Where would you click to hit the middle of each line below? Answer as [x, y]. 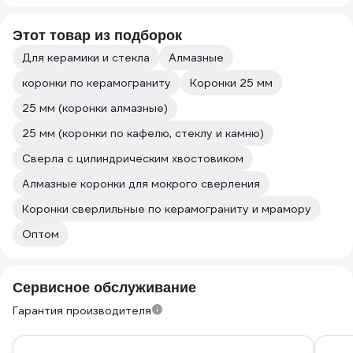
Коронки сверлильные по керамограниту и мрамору [167, 209]
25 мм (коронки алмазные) [95, 108]
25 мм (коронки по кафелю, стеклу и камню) [143, 133]
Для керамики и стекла [86, 58]
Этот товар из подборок [97, 35]
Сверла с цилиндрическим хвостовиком [133, 158]
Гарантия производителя [82, 310]
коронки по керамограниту [97, 83]
